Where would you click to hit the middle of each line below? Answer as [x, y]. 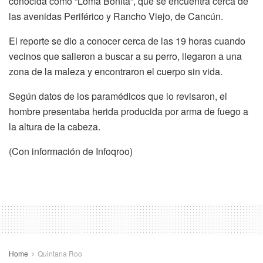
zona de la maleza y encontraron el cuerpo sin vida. [116, 71]
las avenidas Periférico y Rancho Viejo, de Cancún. [116, 16]
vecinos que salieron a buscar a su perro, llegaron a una [125, 56]
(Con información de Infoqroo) [71, 151]
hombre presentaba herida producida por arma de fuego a [129, 111]
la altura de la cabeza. [55, 126]
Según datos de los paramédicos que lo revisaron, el [118, 96]
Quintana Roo [60, 253]
